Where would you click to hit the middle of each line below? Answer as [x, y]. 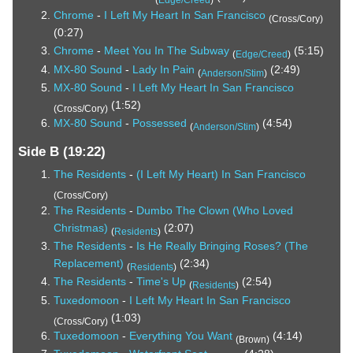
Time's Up [161, 282]
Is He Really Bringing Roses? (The [222, 245]
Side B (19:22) [62, 151]
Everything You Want [180, 336]
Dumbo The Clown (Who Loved [214, 210]
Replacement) [88, 263]
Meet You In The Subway [166, 51]
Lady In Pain [163, 69]
